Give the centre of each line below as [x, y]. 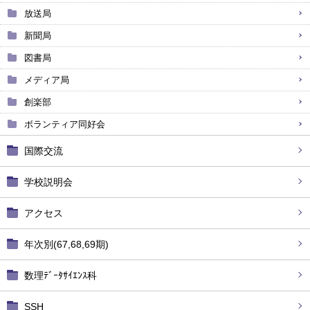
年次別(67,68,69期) [66, 244]
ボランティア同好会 [65, 124]
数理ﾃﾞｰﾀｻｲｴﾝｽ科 [61, 275]
